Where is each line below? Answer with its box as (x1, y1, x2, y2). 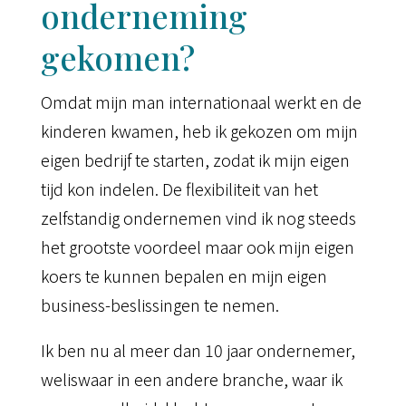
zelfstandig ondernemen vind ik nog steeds (40, 206, 356, 230)
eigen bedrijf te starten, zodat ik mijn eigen (40, 148, 350, 172)
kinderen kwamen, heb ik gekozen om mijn (40, 119, 358, 143)
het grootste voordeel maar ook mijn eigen (40, 235, 354, 259)
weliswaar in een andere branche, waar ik (40, 367, 343, 391)
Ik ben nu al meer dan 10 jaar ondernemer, (40, 338, 355, 362)
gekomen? (40, 35, 195, 80)
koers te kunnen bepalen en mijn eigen (40, 264, 327, 288)
